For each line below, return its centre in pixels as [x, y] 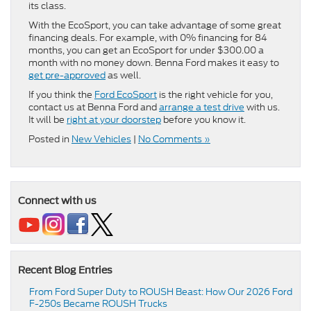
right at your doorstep [114, 119]
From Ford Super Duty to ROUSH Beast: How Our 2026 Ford [161, 292]
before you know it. [203, 119]
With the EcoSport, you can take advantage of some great [155, 25]
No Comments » [174, 139]
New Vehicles [101, 139]
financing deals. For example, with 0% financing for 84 [148, 37]
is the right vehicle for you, [215, 94]
